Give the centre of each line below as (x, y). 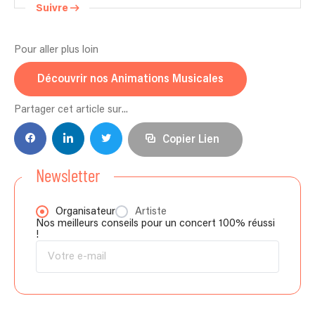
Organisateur (85, 211)
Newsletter (68, 175)
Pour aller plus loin (56, 49)
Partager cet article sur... (71, 110)
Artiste (151, 211)
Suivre (52, 8)
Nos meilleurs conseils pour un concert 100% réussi (155, 223)
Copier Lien (191, 139)
